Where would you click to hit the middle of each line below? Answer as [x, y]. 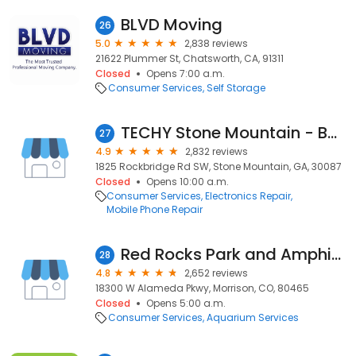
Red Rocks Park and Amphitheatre [336, 254]
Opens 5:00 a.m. [186, 303]
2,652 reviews [216, 273]
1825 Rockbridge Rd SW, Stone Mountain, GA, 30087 [219, 166]
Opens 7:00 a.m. [186, 74]
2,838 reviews [216, 43]
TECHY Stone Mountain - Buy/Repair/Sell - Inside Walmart [332, 133]
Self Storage [236, 88]
